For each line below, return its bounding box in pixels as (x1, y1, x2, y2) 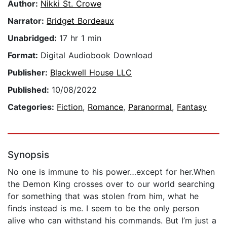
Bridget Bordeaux (47, 16, 114, 26)
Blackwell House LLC (50, 67, 132, 78)
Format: (8, 50, 41, 61)
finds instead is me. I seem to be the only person (8, 203, 199, 214)
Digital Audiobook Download (41, 50, 153, 61)
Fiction (57, 102, 83, 112)
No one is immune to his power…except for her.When (8, 167, 215, 177)
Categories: (8, 102, 57, 112)
